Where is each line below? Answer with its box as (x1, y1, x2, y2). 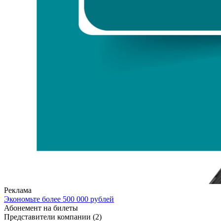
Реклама (4, 185, 32, 194)
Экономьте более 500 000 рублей (4, 194, 114, 203)
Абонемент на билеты (4, 203, 78, 212)
